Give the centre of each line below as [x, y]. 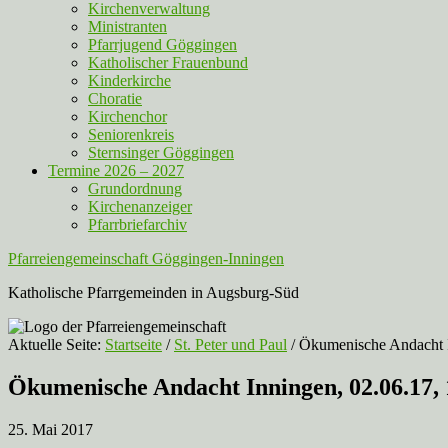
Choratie [115, 98]
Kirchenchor [127, 116]
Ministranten [127, 26]
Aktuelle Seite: [56, 344]
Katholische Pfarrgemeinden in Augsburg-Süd [153, 292]
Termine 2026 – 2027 [116, 170]
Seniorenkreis [131, 134]
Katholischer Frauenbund [168, 62]
